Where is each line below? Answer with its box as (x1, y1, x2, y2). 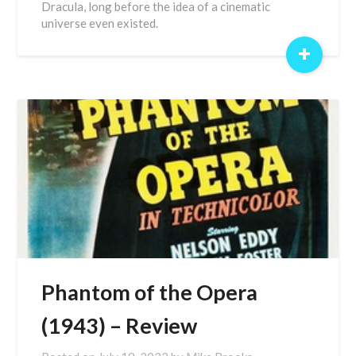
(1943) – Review (41, 312, 198, 339)
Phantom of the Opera (41, 279, 258, 305)
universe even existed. (41, 16, 159, 30)
